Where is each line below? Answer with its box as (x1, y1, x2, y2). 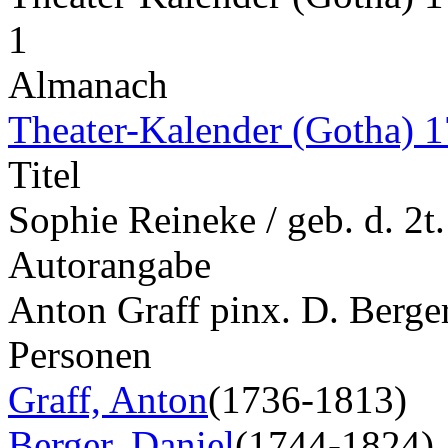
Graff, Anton (8, 377, 208, 421)
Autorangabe (8, 242, 211, 286)
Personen (8, 332, 152, 376)
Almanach (8, 62, 168, 106)
